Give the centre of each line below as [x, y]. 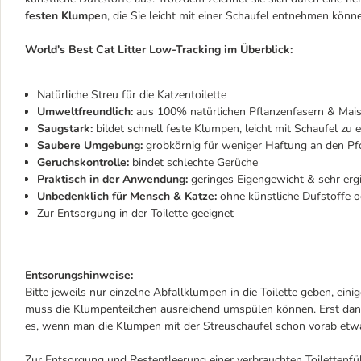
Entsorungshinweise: [79, 275]
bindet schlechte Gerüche [193, 162]
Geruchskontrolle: [83, 162]
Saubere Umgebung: [90, 145]
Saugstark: [66, 129]
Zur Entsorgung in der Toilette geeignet [135, 213]
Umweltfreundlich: [85, 112]
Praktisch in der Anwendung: [112, 179]
